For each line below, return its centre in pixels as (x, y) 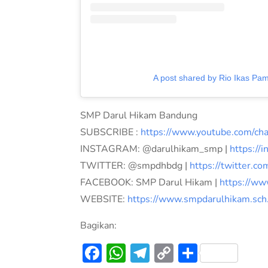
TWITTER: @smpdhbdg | (135, 165)
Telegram (190, 252)
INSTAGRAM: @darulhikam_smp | (155, 149)
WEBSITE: (104, 199)
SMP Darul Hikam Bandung (139, 115)
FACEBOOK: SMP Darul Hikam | (150, 182)
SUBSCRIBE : (111, 132)
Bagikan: (99, 225)
